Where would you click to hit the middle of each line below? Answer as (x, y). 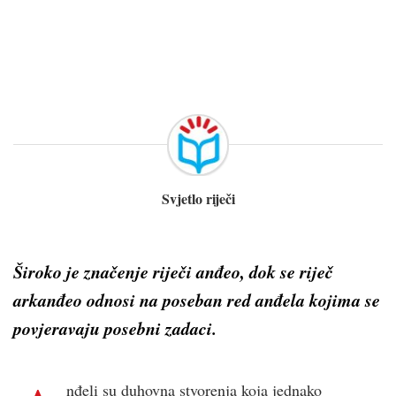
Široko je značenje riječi (105, 271)
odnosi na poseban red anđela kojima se (231, 299)
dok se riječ (289, 271)
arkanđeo (48, 299)
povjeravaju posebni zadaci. (115, 327)
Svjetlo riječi (198, 198)
